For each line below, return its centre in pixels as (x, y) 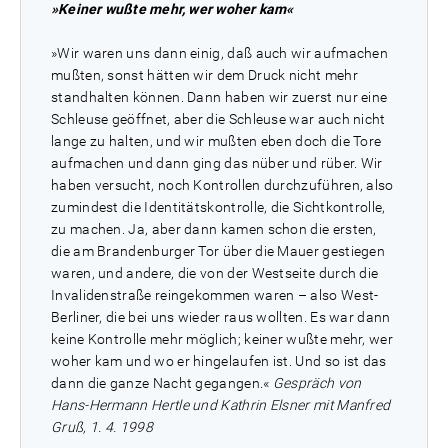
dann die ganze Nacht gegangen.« (162, 383)
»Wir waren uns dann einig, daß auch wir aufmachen (220, 53)
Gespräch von (317, 383)
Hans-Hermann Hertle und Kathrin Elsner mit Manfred (221, 405)
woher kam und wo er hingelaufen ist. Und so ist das (219, 361)
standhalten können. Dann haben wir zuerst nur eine (219, 97)
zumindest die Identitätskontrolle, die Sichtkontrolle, (218, 207)
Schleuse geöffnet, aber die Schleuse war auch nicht (218, 119)
